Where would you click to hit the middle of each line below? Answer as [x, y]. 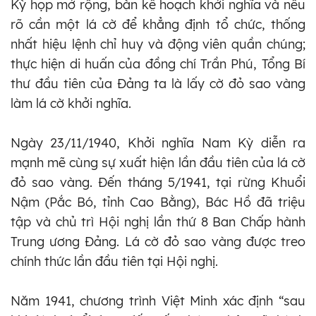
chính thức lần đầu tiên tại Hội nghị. [114, 261]
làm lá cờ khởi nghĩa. [71, 103]
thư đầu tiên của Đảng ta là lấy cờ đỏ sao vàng [158, 83]
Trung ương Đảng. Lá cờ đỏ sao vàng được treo [158, 241]
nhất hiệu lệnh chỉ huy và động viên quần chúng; [158, 44]
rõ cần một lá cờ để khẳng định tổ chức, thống [158, 24]
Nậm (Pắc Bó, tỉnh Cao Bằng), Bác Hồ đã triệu [158, 202]
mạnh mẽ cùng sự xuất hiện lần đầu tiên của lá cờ [158, 162]
